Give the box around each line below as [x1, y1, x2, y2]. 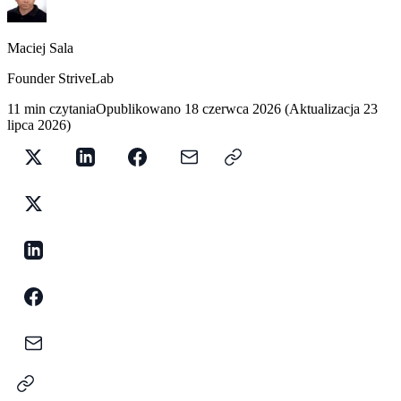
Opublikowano [96, 101, 181, 117]
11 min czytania [7, 101, 96, 117]
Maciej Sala [7, 40, 73, 56]
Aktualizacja [289, 101, 360, 117]
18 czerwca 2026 [184, 101, 281, 117]
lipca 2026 [7, 117, 66, 133]
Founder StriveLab [7, 71, 114, 87]
